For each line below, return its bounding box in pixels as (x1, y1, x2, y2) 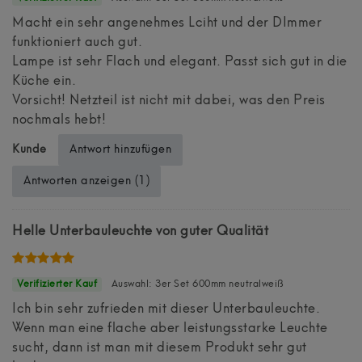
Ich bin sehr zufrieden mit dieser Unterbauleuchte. (12, 302, 320, 316)
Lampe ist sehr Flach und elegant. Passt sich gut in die (12, 55, 347, 69)
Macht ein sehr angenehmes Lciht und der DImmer (12, 16, 322, 30)
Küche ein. (12, 74, 76, 88)
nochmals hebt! (12, 113, 106, 127)
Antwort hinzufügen (69, 143, 172, 155)
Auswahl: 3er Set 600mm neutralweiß (108, 279, 284, 289)
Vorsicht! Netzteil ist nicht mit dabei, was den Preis (12, 94, 326, 107)
